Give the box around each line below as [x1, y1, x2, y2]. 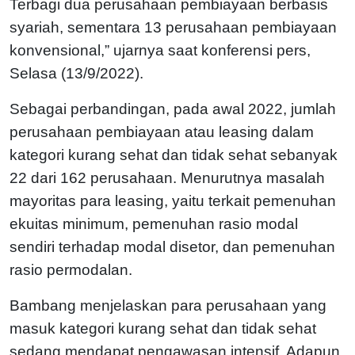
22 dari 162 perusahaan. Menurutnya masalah [10, 169, 325, 186]
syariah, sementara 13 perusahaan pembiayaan [10, 18, 337, 36]
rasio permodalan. [10, 261, 132, 278]
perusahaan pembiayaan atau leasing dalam [10, 123, 314, 140]
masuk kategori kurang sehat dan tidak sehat [10, 319, 316, 337]
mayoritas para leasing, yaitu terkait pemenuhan [10, 192, 336, 209]
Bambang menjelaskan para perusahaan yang [10, 296, 326, 314]
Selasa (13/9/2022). [10, 64, 143, 82]
